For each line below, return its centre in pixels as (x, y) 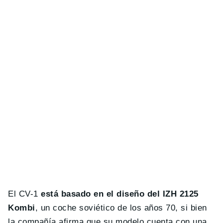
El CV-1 (25, 194)
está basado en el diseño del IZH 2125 (120, 194)
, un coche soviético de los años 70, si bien (121, 208)
